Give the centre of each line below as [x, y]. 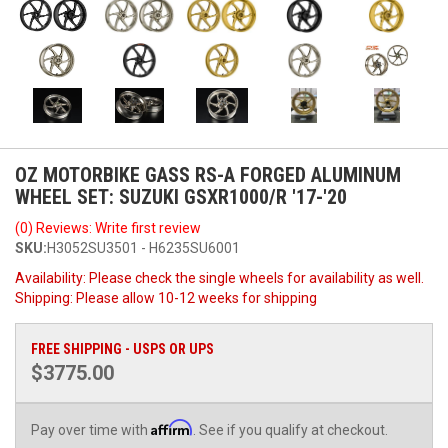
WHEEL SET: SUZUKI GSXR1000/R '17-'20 [181, 196]
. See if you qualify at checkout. [290, 429]
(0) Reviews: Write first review [108, 227]
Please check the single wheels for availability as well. [256, 277]
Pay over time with [91, 429]
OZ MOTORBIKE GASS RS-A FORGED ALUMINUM [208, 174]
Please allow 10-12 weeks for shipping [196, 297]
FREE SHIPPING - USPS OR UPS [122, 348]
